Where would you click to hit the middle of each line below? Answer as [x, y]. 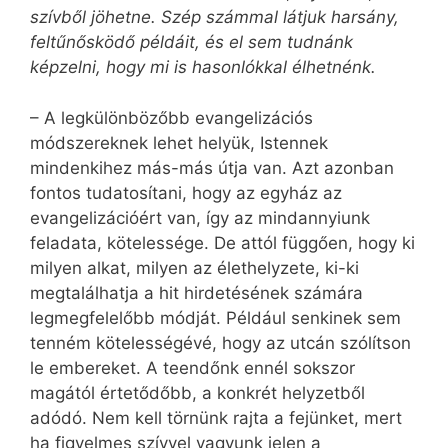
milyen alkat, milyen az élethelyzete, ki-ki [194, 267]
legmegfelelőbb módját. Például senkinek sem [215, 317]
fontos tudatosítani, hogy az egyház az [186, 192]
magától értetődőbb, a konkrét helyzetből [197, 392]
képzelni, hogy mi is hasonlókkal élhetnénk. [203, 67]
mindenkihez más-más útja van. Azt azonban [212, 167]
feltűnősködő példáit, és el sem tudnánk [191, 42]
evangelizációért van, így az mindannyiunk [200, 217]
